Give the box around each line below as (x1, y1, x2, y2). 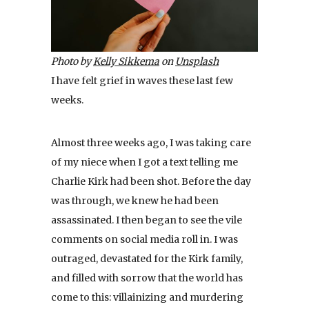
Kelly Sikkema (93, 54, 159, 68)
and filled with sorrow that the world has (51, 271, 243, 284)
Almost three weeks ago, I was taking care (51, 136, 251, 149)
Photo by (51, 54, 93, 68)
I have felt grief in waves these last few (51, 74, 233, 87)
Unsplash (175, 54, 219, 68)
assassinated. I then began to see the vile (51, 213, 242, 226)
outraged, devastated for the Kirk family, (51, 252, 243, 265)
